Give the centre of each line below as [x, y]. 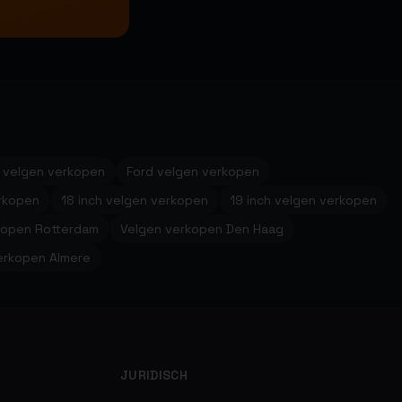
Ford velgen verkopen [193, 171]
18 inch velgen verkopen [135, 200]
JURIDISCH [154, 375]
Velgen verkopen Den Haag [202, 229]
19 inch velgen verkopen [303, 200]
